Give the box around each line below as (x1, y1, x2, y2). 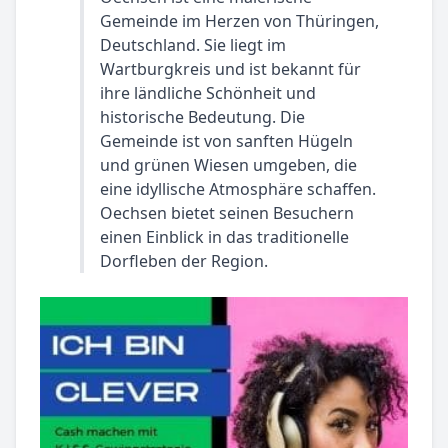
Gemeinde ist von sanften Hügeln (100, 130, 353, 152)
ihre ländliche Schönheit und (100, 82, 316, 104)
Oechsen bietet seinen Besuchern (100, 202, 354, 224)
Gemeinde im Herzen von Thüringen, (100, 10, 379, 32)
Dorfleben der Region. (100, 250, 268, 272)
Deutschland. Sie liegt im (100, 34, 286, 56)
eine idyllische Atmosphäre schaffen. (100, 178, 376, 200)
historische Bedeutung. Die (100, 106, 305, 128)
